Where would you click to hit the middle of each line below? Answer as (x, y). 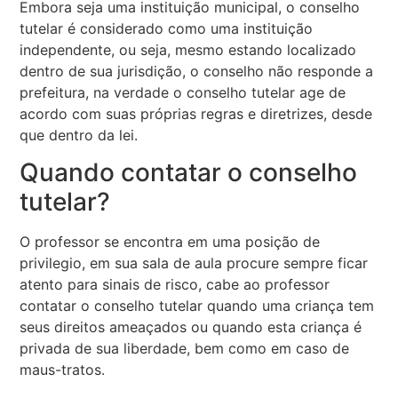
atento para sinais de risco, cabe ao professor (175, 285)
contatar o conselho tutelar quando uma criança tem (197, 306)
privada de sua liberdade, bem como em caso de (185, 349)
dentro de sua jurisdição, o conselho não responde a (197, 71)
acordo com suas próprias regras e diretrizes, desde (196, 113)
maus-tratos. (63, 370)
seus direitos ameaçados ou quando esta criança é (191, 327)
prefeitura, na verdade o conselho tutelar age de (183, 92)
